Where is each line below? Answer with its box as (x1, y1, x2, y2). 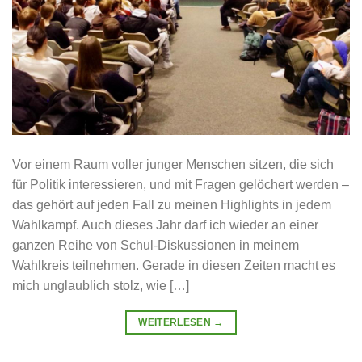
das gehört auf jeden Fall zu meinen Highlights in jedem (12, 198, 331, 213)
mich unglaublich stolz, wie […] (12, 279, 189, 293)
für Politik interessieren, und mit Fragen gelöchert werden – (12, 178, 349, 192)
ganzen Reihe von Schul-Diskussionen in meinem (12, 238, 299, 253)
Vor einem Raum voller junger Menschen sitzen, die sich (12, 158, 334, 172)
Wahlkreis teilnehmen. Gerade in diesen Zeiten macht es (12, 259, 335, 273)
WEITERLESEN (138, 317, 214, 329)
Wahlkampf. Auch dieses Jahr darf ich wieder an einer (12, 218, 318, 233)
